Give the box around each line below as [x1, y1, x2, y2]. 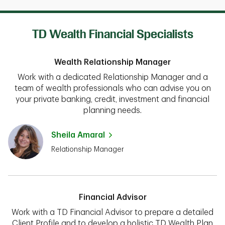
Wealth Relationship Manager [54, 58, 171, 66]
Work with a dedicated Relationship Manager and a [17, 73, 208, 81]
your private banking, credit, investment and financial [16, 95, 209, 103]
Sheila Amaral [51, 131, 105, 139]
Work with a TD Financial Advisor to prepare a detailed [12, 208, 213, 216]
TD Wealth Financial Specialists [32, 27, 193, 41]
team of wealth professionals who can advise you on [14, 84, 211, 92]
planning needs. [83, 106, 142, 115]
